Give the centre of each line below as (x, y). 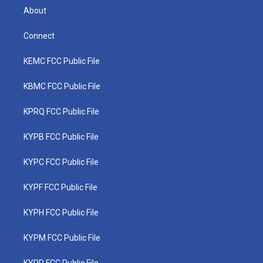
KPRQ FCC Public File (61, 112)
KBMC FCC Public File (62, 86)
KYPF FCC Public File (60, 187)
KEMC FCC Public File (62, 61)
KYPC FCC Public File (61, 162)
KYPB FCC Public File (61, 137)
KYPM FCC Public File (62, 238)
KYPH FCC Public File (61, 213)
